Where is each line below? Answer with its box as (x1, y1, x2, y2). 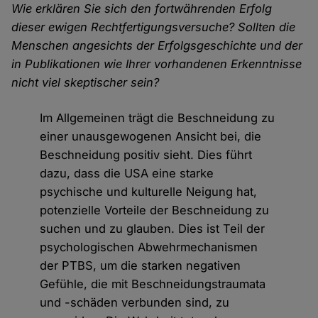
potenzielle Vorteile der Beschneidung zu (40, 203, 270, 218)
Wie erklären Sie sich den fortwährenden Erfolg (11, 1, 273, 16)
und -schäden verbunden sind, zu (40, 295, 230, 310)
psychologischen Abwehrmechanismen (40, 240, 258, 255)
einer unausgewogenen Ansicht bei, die (40, 129, 262, 144)
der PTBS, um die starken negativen (40, 258, 241, 273)
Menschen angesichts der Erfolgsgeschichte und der (11, 38, 303, 53)
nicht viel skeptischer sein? (11, 75, 160, 90)
